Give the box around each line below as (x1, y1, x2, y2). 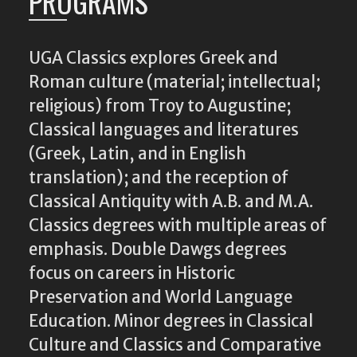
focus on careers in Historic (29, 263, 235, 284)
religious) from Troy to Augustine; (29, 96, 291, 117)
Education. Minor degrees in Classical (29, 311, 313, 332)
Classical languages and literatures (29, 120, 299, 141)
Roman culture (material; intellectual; (29, 72, 320, 93)
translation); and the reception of (29, 167, 288, 189)
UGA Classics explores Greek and (29, 48, 278, 69)
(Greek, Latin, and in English (29, 143, 246, 165)
